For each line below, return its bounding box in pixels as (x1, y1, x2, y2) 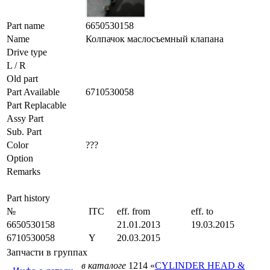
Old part (7, 73, 38, 84)
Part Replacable (7, 99, 66, 110)
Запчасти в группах (7, 246, 87, 257)
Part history (7, 192, 50, 203)
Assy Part (7, 113, 43, 124)
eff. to (191, 206, 213, 216)
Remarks (7, 166, 40, 177)
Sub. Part (7, 126, 42, 137)
